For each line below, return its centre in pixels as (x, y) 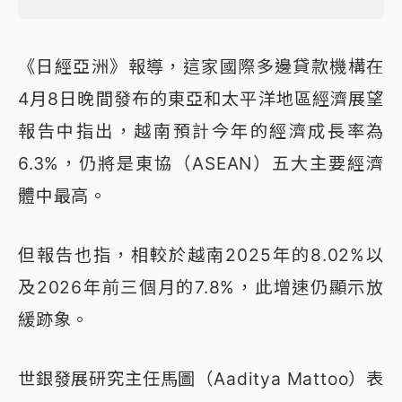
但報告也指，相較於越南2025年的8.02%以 (201, 254)
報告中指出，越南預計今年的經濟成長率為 (201, 131)
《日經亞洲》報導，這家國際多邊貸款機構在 (201, 66)
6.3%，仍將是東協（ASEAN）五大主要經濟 (201, 163)
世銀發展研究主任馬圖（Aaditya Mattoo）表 (201, 378)
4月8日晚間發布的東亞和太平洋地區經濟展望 (201, 98)
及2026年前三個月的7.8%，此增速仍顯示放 (201, 287)
